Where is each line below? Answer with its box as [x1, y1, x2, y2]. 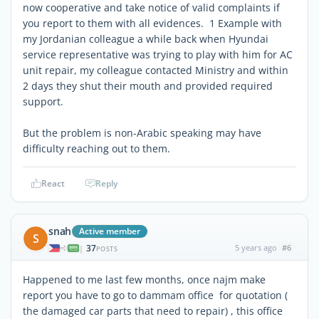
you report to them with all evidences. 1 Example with [23, 16, 282, 30]
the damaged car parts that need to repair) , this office [23, 303, 283, 318]
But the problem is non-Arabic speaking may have [23, 125, 261, 140]
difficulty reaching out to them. [23, 141, 170, 155]
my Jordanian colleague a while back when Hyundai [23, 31, 268, 46]
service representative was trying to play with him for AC [23, 47, 293, 61]
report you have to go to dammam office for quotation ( [23, 288, 288, 302]
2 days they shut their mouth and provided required [23, 78, 273, 93]
